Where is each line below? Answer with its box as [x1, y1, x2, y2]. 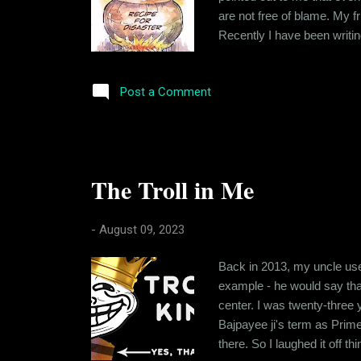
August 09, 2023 [98, 222, 185, 237]
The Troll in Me [90, 171, 254, 207]
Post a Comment [119, 85, 211, 99]
